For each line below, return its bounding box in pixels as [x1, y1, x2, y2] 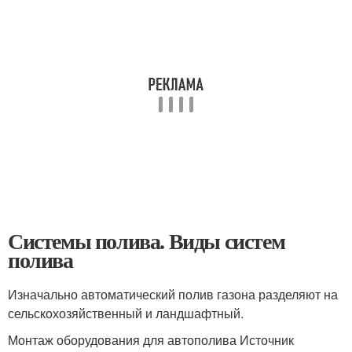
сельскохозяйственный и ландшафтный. [8, 304, 244, 323]
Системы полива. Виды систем [8, 225, 285, 258]
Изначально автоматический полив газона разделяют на [8, 285, 338, 304]
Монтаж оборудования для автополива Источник [8, 331, 294, 350]
